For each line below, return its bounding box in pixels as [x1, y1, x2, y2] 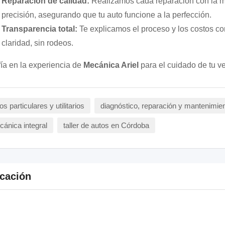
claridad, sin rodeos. [1, 39, 73, 47]
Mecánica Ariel [83, 61, 139, 69]
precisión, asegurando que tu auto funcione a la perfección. [1, 11, 211, 19]
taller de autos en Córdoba [63, 121, 149, 130]
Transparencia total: [1, 25, 77, 33]
